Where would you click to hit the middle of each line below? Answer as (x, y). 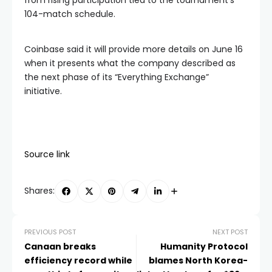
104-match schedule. (70, 14)
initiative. (43, 91)
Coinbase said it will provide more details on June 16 (134, 49)
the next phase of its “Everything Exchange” (117, 77)
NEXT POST (230, 232)
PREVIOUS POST (50, 232)
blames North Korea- (198, 260)
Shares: (39, 191)
